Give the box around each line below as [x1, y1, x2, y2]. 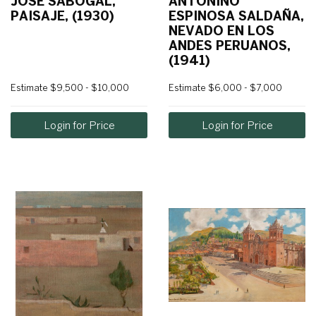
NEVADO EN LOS [169, 23, 274, 39]
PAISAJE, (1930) [11, 8, 114, 24]
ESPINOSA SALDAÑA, [169, 8, 304, 24]
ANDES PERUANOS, [169, 38, 291, 54]
